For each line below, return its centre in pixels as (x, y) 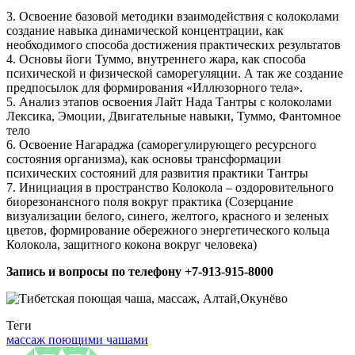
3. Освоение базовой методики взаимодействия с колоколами (173, 16)
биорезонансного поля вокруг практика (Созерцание (150, 201)
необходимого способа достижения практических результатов (174, 44)
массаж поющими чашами (77, 339)
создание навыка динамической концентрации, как (145, 30)
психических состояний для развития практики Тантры (157, 173)
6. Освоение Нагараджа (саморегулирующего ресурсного (161, 144)
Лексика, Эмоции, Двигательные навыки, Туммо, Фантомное (174, 116)
